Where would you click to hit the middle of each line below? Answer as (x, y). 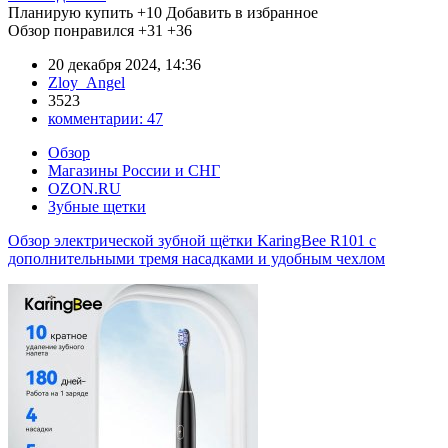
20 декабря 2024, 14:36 (124, 64)
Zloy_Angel (86, 82)
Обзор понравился (71, 30)
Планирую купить (70, 12)
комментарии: (97, 118)
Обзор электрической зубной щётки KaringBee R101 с (192, 240)
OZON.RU (84, 188)
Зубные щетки (97, 206)
